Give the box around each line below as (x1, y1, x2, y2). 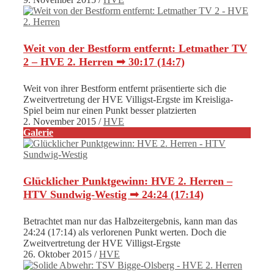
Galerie (23, 127, 53, 138)
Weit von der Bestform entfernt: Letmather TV (23, 42, 247, 55)
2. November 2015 (23, 116, 96, 127)
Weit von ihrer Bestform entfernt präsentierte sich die (23, 83, 226, 94)
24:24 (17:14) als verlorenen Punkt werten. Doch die (23, 226, 226, 237)
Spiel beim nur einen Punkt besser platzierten (23, 105, 196, 116)
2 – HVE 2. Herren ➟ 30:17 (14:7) (23, 56, 185, 68)
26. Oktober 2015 (23, 248, 92, 259)
